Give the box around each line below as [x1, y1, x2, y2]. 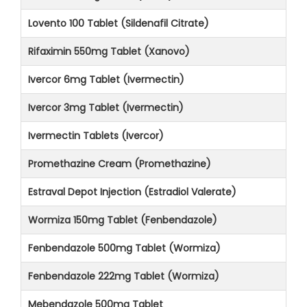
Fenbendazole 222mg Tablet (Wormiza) [28, 269, 219, 283]
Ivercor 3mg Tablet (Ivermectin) [28, 100, 184, 114]
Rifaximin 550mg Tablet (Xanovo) [28, 44, 190, 58]
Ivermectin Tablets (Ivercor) [28, 128, 164, 143]
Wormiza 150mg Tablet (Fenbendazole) [28, 212, 217, 227]
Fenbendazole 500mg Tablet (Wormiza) [28, 241, 221, 255]
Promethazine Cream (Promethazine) [28, 156, 211, 171]
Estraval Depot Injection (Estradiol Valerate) [28, 184, 236, 199]
